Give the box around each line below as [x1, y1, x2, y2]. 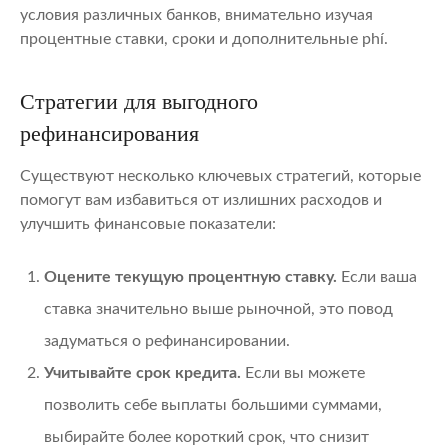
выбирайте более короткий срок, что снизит [44, 429, 369, 446]
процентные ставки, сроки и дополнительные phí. [20, 31, 388, 48]
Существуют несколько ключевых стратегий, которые [20, 168, 421, 185]
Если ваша [337, 269, 417, 286]
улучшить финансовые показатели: [20, 216, 276, 233]
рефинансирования [20, 121, 199, 147]
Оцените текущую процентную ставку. [44, 269, 337, 286]
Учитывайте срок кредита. [44, 365, 241, 382]
